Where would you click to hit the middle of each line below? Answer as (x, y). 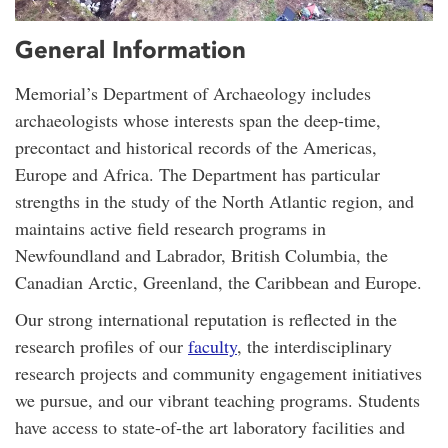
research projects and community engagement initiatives (218, 373)
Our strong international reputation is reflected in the (206, 319)
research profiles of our (101, 346)
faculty (212, 346)
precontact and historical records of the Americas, (196, 147)
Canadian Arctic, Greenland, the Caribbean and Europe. (218, 282)
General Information (130, 50)
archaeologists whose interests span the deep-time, (198, 120)
